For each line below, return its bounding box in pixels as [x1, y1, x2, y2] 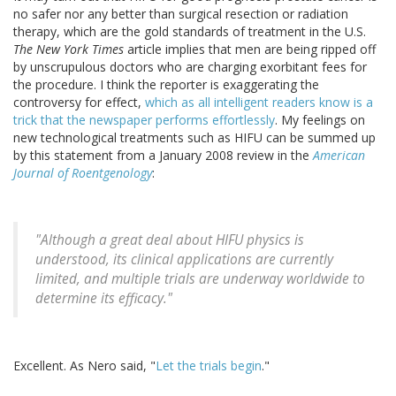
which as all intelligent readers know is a [145, 94, 373, 111]
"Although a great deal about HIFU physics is [35, 231, 304, 250]
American [313, 147, 365, 164]
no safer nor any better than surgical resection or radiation [13, 5, 348, 23]
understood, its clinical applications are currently [35, 250, 333, 270]
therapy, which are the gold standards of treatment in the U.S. [13, 23, 366, 41]
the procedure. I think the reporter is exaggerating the [13, 76, 319, 94]
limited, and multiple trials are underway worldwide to [35, 270, 365, 289]
